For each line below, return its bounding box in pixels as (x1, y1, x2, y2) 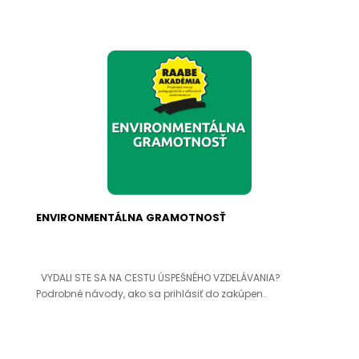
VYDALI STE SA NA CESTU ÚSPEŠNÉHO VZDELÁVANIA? (36, 271, 280, 285)
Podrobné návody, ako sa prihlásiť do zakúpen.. (36, 287, 268, 301)
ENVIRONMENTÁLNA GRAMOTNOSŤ (36, 210, 226, 226)
